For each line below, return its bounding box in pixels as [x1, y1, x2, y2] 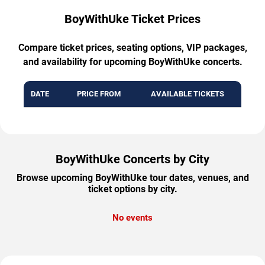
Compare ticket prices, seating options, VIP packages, [18, 41, 247, 53]
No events [112, 212, 153, 223]
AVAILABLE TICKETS [151, 89, 224, 98]
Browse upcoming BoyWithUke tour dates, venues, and [16, 172, 249, 183]
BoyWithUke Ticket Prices [64, 11, 201, 26]
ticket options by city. [88, 183, 177, 195]
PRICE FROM [76, 89, 121, 98]
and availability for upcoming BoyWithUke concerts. [22, 56, 243, 67]
